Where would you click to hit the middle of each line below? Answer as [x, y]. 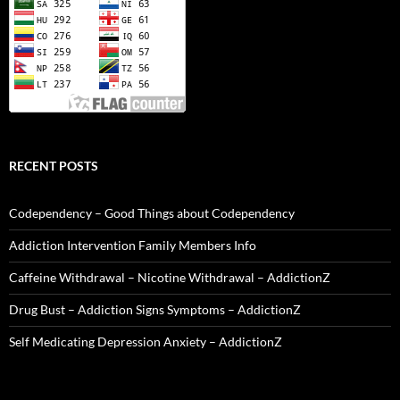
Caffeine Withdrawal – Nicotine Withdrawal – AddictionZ [170, 278]
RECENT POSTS [54, 166]
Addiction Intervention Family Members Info [133, 246]
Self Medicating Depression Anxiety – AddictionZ [146, 342]
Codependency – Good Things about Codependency [152, 213]
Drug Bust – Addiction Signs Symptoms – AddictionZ [155, 310]
